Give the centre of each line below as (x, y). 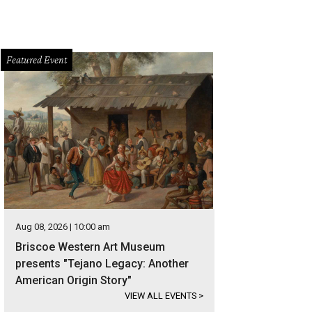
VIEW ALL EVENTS (162, 296)
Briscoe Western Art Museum (90, 247)
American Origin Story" (73, 280)
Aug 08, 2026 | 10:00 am (63, 227)
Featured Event (37, 60)
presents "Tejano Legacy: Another (102, 264)
